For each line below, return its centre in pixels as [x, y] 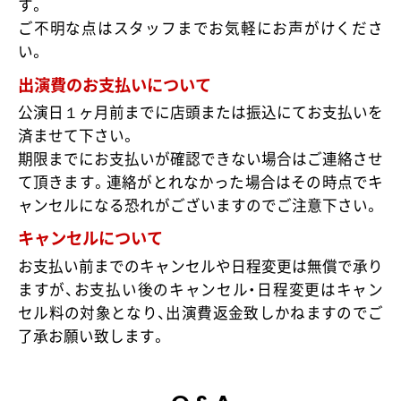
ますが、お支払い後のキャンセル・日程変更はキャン [200, 290]
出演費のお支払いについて [114, 84]
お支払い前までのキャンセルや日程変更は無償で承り [200, 266]
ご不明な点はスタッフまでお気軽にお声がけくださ [200, 28]
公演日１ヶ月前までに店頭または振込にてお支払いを [200, 112]
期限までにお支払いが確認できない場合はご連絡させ [200, 159]
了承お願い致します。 [92, 336]
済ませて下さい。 [77, 136]
